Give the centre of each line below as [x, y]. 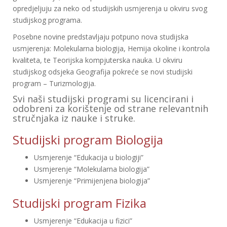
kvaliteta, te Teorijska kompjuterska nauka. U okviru [98, 60]
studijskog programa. [47, 20]
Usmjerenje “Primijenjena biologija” [92, 181]
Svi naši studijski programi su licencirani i [103, 99]
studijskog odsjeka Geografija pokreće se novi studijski [103, 72]
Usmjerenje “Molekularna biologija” [92, 169]
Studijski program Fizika [80, 203]
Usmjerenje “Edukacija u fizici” [83, 221]
